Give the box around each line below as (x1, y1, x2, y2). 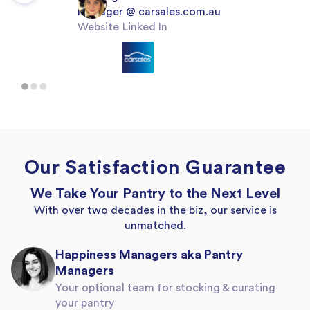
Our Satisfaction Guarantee (24, 157, 286, 177)
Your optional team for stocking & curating (55, 282, 275, 293)
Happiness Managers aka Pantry (55, 248, 243, 261)
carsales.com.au (138, 6, 221, 17)
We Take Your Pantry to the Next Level (30, 186, 280, 201)
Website (77, 21, 119, 33)
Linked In (122, 21, 167, 33)
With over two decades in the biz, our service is (33, 204, 277, 216)
